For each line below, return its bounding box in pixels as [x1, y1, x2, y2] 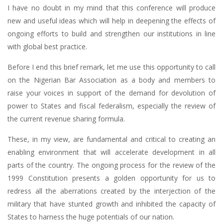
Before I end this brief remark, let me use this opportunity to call [7, 62, 216, 72]
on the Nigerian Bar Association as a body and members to [7, 75, 216, 85]
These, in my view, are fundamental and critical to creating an [7, 134, 216, 144]
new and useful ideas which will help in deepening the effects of [7, 16, 216, 26]
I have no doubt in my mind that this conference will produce [7, 3, 216, 13]
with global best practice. [7, 42, 87, 52]
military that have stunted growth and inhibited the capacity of [7, 199, 216, 209]
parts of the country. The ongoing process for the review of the [7, 160, 216, 170]
